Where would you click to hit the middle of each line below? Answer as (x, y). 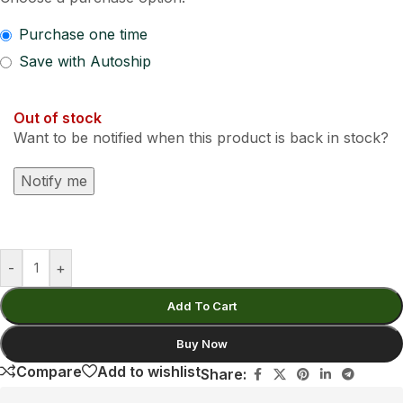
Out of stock (58, 118)
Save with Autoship (85, 61)
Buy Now (201, 344)
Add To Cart (201, 306)
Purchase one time (83, 34)
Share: (224, 374)
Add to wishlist (149, 371)
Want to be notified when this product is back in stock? (201, 138)
